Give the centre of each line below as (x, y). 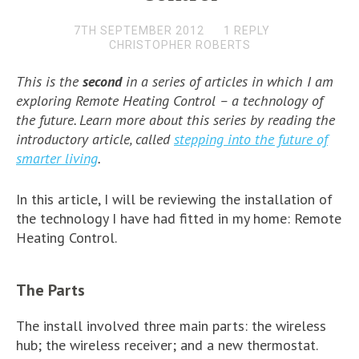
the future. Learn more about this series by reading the (175, 120)
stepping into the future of (251, 139)
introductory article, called (95, 139)
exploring (46, 101)
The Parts (50, 290)
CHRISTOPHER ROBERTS (179, 45)
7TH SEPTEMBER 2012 (139, 30)
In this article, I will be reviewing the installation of (174, 199)
